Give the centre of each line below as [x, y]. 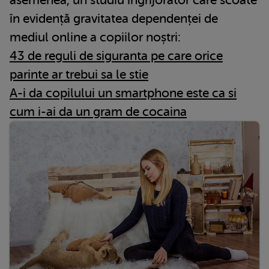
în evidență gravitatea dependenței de [114, 18]
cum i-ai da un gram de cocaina [98, 111]
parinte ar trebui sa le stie [79, 74]
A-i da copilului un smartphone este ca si [123, 93]
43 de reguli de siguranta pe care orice [116, 56]
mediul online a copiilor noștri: [95, 37]
